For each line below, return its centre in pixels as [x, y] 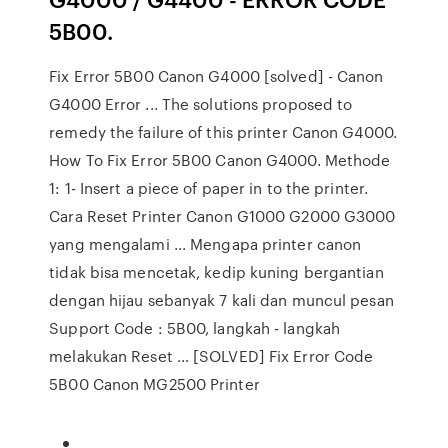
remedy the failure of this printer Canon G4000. [223, 132]
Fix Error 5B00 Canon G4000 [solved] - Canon [216, 76]
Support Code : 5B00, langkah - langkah [195, 328]
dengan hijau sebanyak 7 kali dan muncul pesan [221, 300]
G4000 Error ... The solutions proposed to [201, 104]
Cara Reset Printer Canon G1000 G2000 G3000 [222, 216]
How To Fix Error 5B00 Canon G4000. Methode [220, 160]
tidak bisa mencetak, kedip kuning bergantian [216, 272]
